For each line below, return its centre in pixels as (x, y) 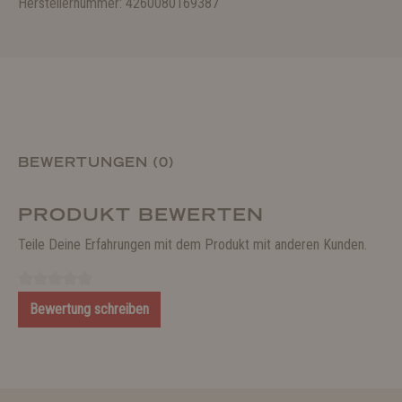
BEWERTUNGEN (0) (96, 162)
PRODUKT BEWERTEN (141, 214)
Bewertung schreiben (89, 309)
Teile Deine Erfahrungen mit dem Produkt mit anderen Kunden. (192, 245)
